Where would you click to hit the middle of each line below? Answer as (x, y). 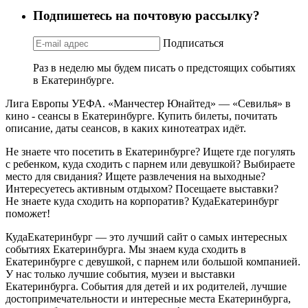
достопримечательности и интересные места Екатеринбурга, (148, 298)
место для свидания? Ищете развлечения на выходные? (135, 176)
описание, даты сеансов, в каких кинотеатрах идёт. (126, 128)
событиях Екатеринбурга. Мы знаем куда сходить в (126, 249)
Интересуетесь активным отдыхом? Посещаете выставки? (142, 188)
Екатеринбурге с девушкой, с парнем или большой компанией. (153, 261)
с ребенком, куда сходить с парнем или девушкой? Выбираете (150, 164)
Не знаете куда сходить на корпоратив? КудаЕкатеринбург (142, 201)
